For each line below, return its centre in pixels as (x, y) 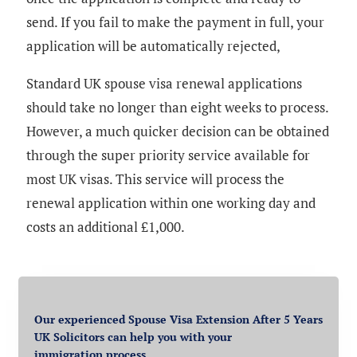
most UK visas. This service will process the (155, 179)
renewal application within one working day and (171, 203)
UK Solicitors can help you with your (133, 337)
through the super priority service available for (168, 155)
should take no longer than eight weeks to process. (177, 108)
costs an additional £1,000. (106, 227)
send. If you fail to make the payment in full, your (175, 22)
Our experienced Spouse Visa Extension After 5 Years (178, 320)
